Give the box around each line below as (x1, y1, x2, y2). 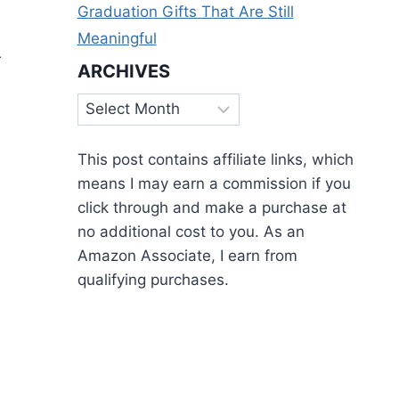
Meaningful (77, 29, 157, 48)
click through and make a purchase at (77, 199, 346, 217)
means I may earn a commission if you (77, 175, 351, 193)
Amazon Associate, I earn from (77, 247, 297, 265)
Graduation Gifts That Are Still (77, 3, 294, 21)
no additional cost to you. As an (77, 223, 305, 241)
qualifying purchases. (77, 271, 229, 289)
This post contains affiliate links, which (77, 151, 354, 169)
